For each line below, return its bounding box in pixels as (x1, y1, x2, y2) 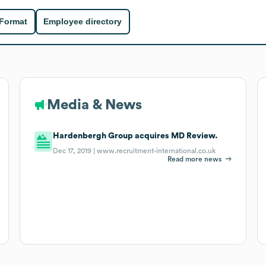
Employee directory (43, 17, 122, 27)
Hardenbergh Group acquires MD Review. (53, 131, 218, 140)
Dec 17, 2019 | (53, 147, 97, 154)
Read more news (167, 155, 222, 163)
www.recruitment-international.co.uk (97, 147, 216, 154)
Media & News (46, 97, 142, 112)
